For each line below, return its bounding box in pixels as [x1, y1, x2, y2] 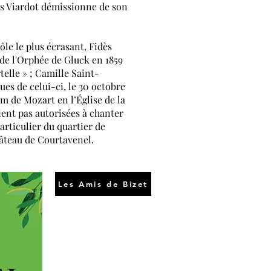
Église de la [76, 93, 125, 106]
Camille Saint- [35, 67, 99, 79]
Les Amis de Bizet [57, 179, 149, 189]
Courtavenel [38, 133, 91, 146]
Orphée [17, 53, 49, 66]
